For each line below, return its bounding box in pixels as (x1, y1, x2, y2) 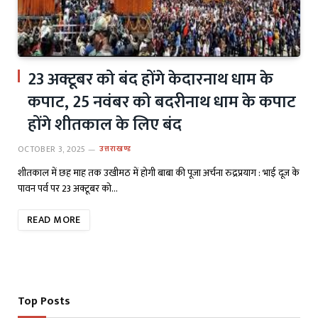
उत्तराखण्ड (99, 142, 132, 155)
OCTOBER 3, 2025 (18, 141, 86, 156)
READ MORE (27, 211, 81, 228)
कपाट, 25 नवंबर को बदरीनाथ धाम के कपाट (28, 87, 296, 116)
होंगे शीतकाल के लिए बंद (28, 110, 182, 139)
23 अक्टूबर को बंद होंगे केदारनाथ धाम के (28, 65, 273, 94)
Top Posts (18, 291, 70, 311)
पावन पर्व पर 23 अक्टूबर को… (18, 180, 118, 197)
